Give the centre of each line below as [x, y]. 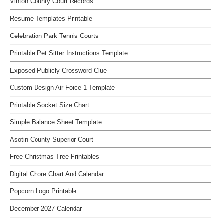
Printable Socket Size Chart [50, 105]
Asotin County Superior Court [52, 139]
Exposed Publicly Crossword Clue [58, 70]
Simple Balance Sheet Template [56, 122]
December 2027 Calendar [46, 208]
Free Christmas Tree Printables [55, 157]
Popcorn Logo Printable [43, 191]
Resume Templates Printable [51, 18]
